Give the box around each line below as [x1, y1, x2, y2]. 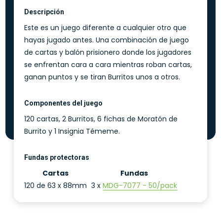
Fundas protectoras [24, 153, 90, 162]
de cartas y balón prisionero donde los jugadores [24, 47, 192, 58]
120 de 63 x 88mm [24, 181, 87, 191]
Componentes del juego [24, 99, 103, 108]
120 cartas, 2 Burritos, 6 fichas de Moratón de [24, 114, 178, 124]
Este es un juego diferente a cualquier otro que [24, 23, 187, 33]
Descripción [24, 8, 65, 16]
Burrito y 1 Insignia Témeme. [24, 126, 120, 137]
